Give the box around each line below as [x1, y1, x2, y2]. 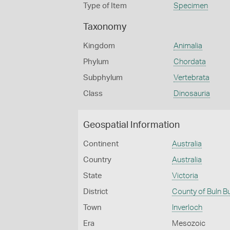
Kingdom [83, 42, 115, 50]
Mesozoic [172, 220, 206, 227]
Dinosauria [173, 90, 210, 98]
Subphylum [83, 74, 123, 82]
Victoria [172, 172, 199, 180]
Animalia [173, 42, 202, 50]
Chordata [173, 58, 206, 66]
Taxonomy [83, 23, 126, 32]
